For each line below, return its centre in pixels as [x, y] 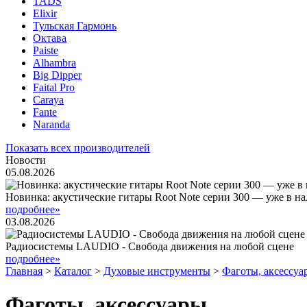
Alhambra [54, 63]
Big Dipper [57, 75]
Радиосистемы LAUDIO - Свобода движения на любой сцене [150, 246]
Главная [24, 271]
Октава [50, 38]
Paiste [46, 50]
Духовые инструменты [157, 271]
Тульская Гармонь [75, 26]
